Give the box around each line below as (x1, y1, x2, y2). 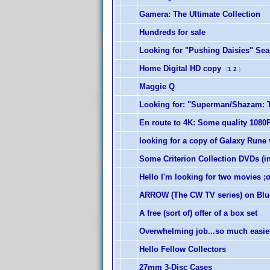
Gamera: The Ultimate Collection (139, 10, 260, 19)
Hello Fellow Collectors (139, 245, 226, 254)
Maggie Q (139, 82, 175, 91)
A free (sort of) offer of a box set (139, 209, 257, 218)
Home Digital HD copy (139, 64, 221, 73)
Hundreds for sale (139, 28, 206, 37)
